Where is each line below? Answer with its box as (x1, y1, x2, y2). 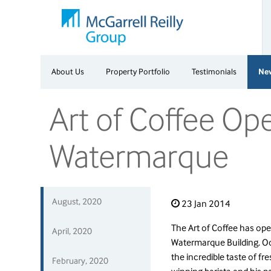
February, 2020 (52, 256, 109, 266)
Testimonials (192, 67, 237, 76)
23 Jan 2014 (179, 198, 230, 209)
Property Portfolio (106, 67, 171, 76)
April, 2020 (52, 226, 93, 236)
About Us (51, 67, 85, 76)
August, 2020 (52, 197, 102, 206)
